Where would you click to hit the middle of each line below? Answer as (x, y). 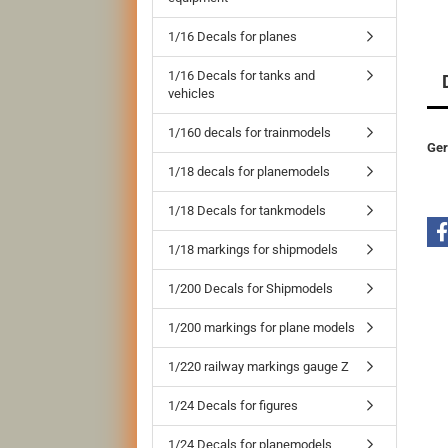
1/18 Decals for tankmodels (247, 210)
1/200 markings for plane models (261, 327)
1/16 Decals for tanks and (241, 75)
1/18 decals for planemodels (249, 171)
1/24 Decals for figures (233, 405)
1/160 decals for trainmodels (249, 132)
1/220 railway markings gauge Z (258, 366)
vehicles (191, 93)
